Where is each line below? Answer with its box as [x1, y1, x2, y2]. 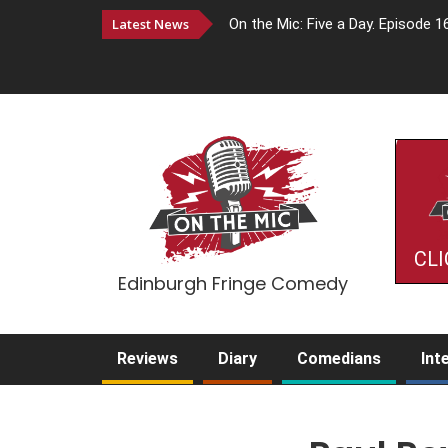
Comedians [297, 348, 381, 368]
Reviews [117, 348, 178, 368]
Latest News [112, 15, 189, 33]
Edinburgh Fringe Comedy [118, 270, 349, 296]
